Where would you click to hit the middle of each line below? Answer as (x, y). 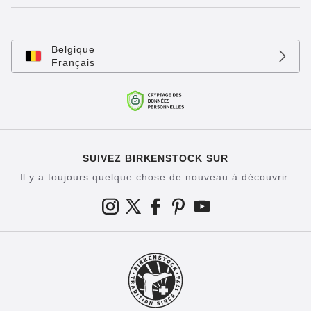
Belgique (73, 49)
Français (73, 62)
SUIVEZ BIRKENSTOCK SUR (155, 158)
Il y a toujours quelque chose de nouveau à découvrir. (155, 177)
